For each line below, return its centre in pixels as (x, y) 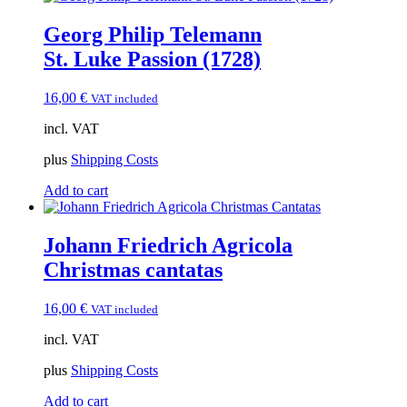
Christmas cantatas (133, 269)
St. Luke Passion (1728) (152, 60)
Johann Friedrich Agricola (168, 245)
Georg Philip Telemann (153, 35)
